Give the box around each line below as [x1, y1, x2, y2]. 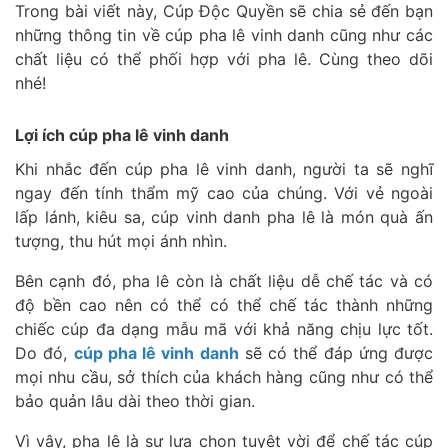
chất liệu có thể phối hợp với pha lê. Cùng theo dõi [15, 48, 433, 69]
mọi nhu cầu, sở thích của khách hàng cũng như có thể [15, 366, 433, 387]
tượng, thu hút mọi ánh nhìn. [15, 230, 227, 251]
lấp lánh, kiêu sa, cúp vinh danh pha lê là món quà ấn [15, 206, 433, 227]
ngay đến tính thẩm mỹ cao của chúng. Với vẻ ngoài [15, 182, 433, 203]
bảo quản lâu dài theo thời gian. [15, 390, 255, 411]
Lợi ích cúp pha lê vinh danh [15, 124, 229, 145]
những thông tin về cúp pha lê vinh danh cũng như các [15, 24, 433, 45]
